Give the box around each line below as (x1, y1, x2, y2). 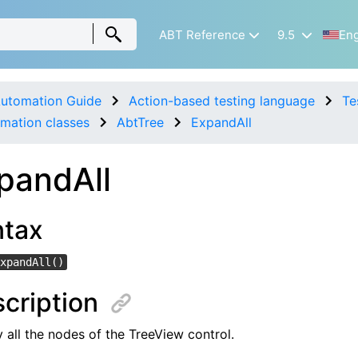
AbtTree (116, 114, 164, 131)
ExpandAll (190, 114, 252, 131)
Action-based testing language (128, 93, 315, 109)
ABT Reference (158, 27, 245, 42)
